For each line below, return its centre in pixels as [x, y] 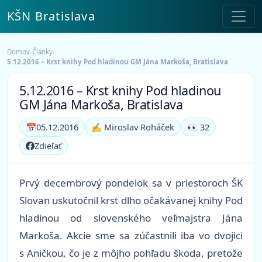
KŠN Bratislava [51, 16]
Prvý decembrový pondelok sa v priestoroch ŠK [131, 183]
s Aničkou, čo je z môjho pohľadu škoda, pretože [131, 253]
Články [42, 52]
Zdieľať [48, 146]
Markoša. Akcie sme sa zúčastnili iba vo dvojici [131, 236]
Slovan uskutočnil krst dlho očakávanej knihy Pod [131, 201]
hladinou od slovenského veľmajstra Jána [131, 218]
